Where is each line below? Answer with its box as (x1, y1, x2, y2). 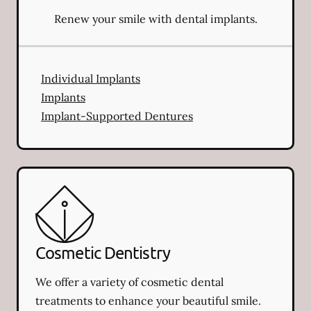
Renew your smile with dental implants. (53, 11, 258, 26)
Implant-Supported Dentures (41, 108, 193, 123)
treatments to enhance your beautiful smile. (35, 293, 261, 308)
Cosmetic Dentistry (35, 242, 170, 262)
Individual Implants (41, 71, 140, 85)
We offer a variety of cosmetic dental (35, 274, 224, 289)
